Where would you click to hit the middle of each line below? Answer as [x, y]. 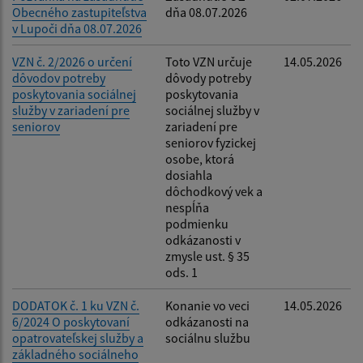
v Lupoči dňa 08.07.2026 [77, 28]
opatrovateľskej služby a [78, 337]
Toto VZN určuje [209, 61]
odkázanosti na [207, 321]
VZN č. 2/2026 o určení [72, 61]
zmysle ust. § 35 [207, 256]
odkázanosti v [203, 239]
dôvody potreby [208, 77]
